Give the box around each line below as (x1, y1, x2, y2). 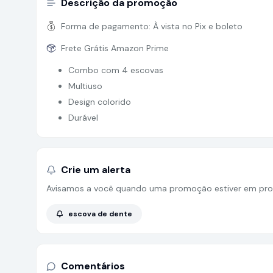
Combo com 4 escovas (68, 65, 163, 76)
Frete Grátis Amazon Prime (61, 43, 169, 54)
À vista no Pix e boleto (153, 21, 243, 32)
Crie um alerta (61, 163, 130, 176)
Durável (68, 112, 98, 123)
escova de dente (68, 209, 132, 219)
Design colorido (68, 96, 131, 107)
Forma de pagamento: (61, 21, 153, 32)
